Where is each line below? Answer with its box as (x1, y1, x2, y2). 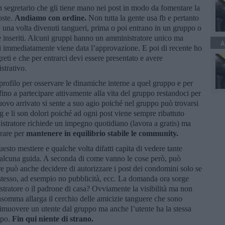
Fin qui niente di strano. (12, 214, 95, 223)
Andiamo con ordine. (15, 13, 88, 22)
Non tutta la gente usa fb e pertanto (88, 13, 199, 22)
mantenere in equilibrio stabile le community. (26, 129, 180, 138)
